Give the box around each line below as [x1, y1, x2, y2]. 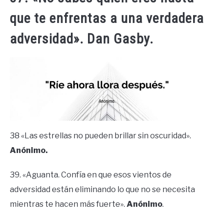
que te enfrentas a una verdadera [10, 10, 204, 27]
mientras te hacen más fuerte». [10, 199, 127, 209]
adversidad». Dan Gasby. [10, 31, 153, 47]
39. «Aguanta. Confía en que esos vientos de [10, 170, 172, 179]
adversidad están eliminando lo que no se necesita [10, 184, 195, 194]
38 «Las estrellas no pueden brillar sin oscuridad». [10, 131, 191, 140]
